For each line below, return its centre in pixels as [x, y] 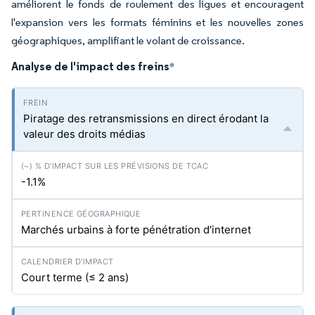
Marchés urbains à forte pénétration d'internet [136, 230]
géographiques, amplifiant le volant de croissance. [128, 40]
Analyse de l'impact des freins [90, 66]
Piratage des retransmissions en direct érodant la [146, 118]
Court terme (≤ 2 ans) [75, 277]
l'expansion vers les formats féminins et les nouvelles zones [157, 22]
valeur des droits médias [84, 134]
